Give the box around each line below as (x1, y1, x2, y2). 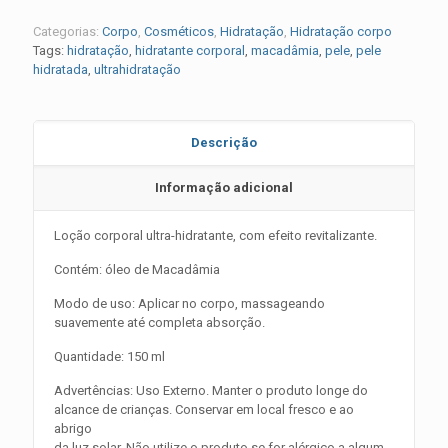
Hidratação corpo (290, 24, 392, 40)
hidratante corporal (135, 43, 245, 59)
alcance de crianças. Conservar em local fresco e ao (54, 402, 354, 418)
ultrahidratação (94, 62, 181, 78)
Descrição (191, 135, 257, 151)
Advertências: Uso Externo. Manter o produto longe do (54, 383, 368, 399)
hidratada (33, 62, 88, 78)
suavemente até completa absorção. (54, 315, 265, 331)
